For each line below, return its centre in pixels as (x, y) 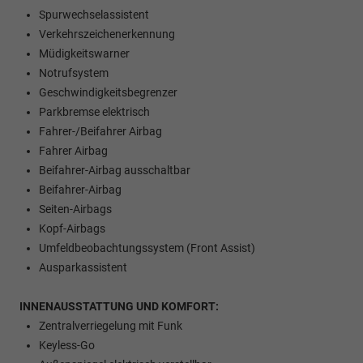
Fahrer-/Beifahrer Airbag (100, 131)
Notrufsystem (74, 73)
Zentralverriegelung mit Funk (111, 325)
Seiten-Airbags (75, 209)
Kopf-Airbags (72, 228)
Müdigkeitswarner (84, 53)
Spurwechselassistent (94, 14)
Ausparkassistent (83, 267)
